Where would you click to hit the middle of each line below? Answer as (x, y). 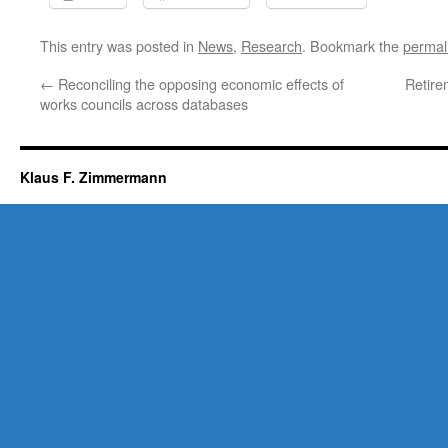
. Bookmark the (352, 45)
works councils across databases (144, 103)
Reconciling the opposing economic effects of (199, 83)
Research (271, 45)
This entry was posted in (119, 45)
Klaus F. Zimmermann (93, 177)
